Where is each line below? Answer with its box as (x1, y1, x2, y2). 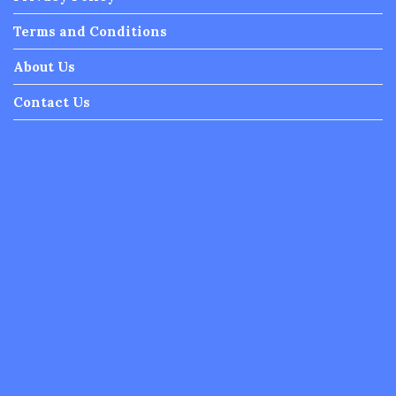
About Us (13, 58, 75, 76)
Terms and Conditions (13, 23, 167, 41)
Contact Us (13, 94, 90, 111)
